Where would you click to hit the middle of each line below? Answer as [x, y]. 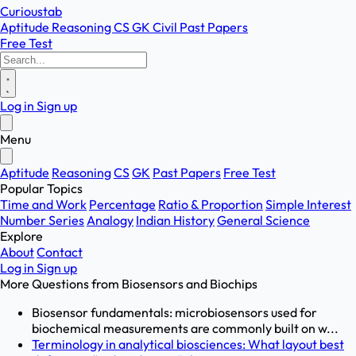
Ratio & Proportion [211, 204]
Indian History [175, 220]
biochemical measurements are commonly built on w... [185, 328]
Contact [60, 252]
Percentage [122, 204]
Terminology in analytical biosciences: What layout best [188, 344]
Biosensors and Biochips [190, 284]
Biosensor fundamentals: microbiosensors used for [174, 312]
